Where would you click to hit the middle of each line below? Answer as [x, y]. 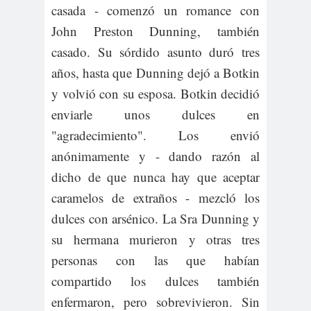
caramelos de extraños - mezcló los [155, 197]
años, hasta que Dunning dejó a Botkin [155, 72]
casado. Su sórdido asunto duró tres [155, 51]
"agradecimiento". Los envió [155, 135]
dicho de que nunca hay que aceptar [155, 176]
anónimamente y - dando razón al [155, 155]
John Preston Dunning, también [155, 31]
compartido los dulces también [155, 280]
